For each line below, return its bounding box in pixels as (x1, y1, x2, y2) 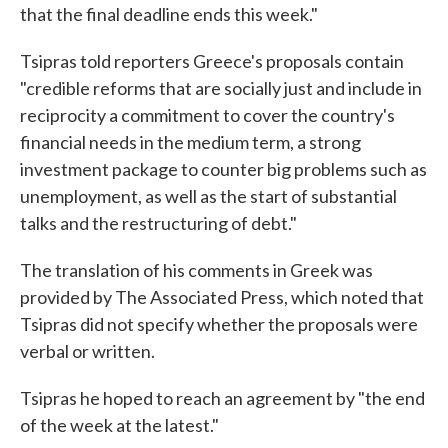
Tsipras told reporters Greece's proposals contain (20, 50, 404, 72)
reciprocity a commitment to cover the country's (20, 104, 395, 126)
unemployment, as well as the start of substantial (20, 185, 397, 207)
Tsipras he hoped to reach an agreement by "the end (20, 387, 425, 409)
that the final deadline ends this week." (20, 3, 318, 25)
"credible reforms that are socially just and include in (20, 77, 422, 99)
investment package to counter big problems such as (20, 158, 427, 180)
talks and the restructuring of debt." (20, 212, 297, 234)
